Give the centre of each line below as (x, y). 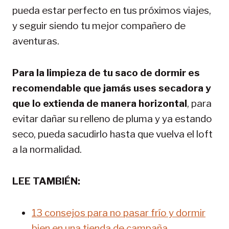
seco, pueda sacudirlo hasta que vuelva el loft (112, 134)
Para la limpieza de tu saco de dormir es (106, 73)
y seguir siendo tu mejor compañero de (99, 26)
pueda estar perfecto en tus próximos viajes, (112, 10)
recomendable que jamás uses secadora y (112, 88)
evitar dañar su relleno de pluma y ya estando (112, 119)
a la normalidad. (47, 149)
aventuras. (36, 41)
